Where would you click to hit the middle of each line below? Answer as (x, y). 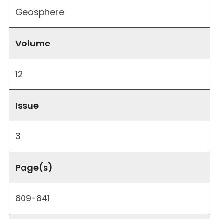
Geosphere (40, 12)
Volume (33, 43)
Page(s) (34, 167)
